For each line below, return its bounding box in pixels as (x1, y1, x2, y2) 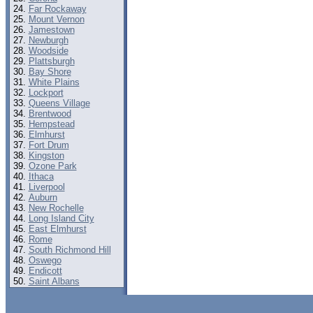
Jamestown (28, 24, 75, 35)
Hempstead (28, 119, 75, 129)
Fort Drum (28, 140, 69, 150)
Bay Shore (28, 66, 71, 77)
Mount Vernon (28, 14, 85, 24)
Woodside (28, 45, 68, 56)
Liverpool (28, 182, 65, 192)
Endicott (28, 265, 62, 276)
